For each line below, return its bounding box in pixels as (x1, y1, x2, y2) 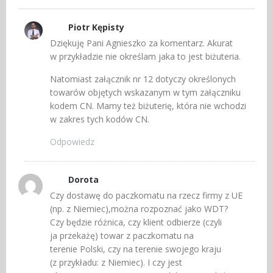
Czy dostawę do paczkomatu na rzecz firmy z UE (50, 190, 243, 202)
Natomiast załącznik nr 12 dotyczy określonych (50, 73, 236, 85)
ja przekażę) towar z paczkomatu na (50, 230, 194, 242)
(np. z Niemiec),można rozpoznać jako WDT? (50, 203, 228, 215)
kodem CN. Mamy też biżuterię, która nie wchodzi (50, 100, 246, 112)
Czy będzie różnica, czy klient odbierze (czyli (50, 216, 222, 229)
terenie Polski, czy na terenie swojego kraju (50, 243, 221, 255)
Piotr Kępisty (68, 21, 124, 34)
